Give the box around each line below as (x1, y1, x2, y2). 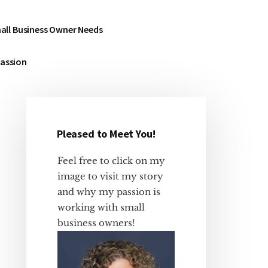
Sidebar (26, 150, 86, 173)
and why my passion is (57, 186, 160, 197)
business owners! (57, 217, 135, 229)
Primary (26, 130, 89, 153)
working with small (57, 202, 145, 213)
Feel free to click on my (57, 155, 165, 166)
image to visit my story (57, 170, 163, 182)
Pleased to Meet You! (57, 127, 156, 141)
